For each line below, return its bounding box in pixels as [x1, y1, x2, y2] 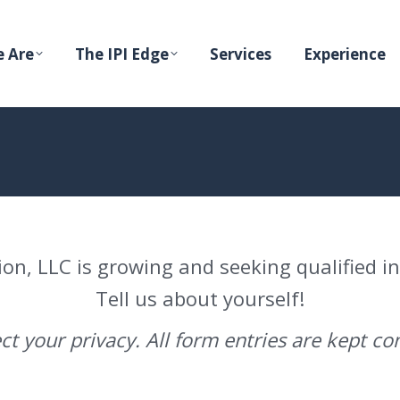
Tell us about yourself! [96, 285, 304, 312]
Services [210, 43, 271, 64]
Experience [304, 43, 386, 64]
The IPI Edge [75, 43, 169, 64]
